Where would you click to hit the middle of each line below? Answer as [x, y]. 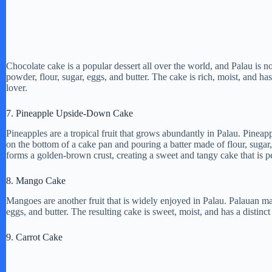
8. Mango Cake [36, 180]
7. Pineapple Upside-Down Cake [70, 114]
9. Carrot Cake [34, 237]
